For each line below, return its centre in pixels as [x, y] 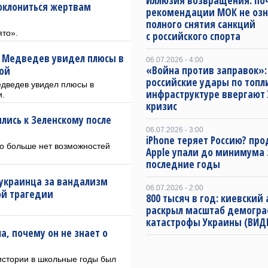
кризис [162, 106]
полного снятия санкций [201, 24]
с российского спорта [193, 36]
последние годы [183, 164]
